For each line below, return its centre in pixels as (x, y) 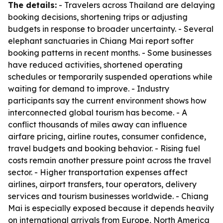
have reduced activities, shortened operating (95, 65)
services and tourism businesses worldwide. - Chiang (108, 196)
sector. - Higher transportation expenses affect (98, 172)
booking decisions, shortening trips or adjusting (98, 17)
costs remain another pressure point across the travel (110, 160)
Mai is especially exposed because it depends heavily (111, 208)
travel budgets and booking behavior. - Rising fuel (104, 148)
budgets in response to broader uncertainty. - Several (111, 29)
